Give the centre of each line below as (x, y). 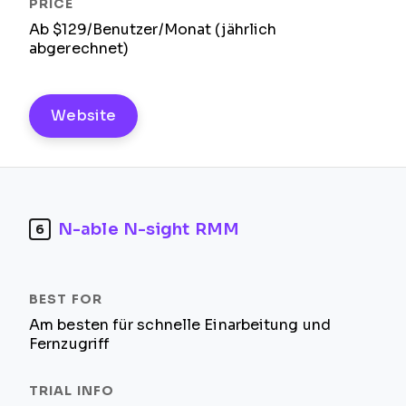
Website (84, 116)
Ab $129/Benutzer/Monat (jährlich (153, 29)
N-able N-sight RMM (149, 229)
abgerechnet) (79, 48)
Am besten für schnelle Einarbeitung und (180, 325)
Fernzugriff (70, 344)
